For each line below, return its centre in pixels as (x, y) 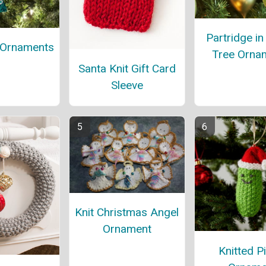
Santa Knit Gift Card (127, 69)
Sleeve (127, 85)
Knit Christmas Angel (127, 213)
